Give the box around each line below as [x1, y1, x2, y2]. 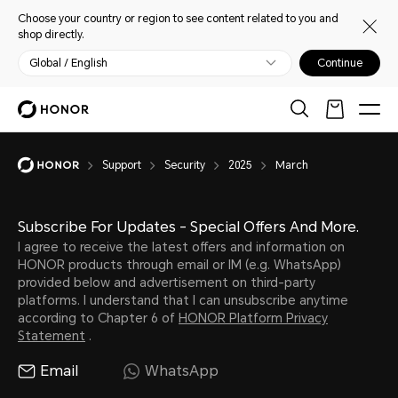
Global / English [29, 57, 107, 69]
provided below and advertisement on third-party [18, 275, 315, 290]
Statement [18, 329, 85, 343]
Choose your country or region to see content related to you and [18, 12, 338, 25]
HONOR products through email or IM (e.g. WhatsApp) [18, 258, 341, 272]
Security [164, 159, 205, 171]
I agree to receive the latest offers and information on [18, 240, 345, 254]
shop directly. [18, 28, 84, 41]
